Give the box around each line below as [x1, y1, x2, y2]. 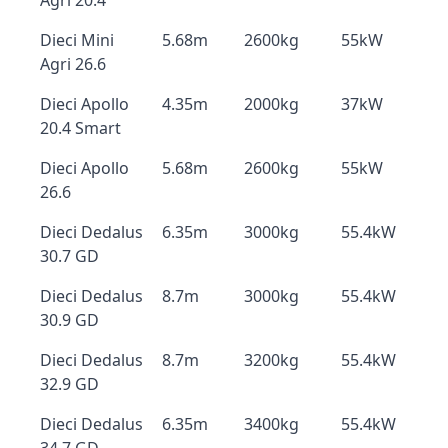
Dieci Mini [40, 29, 114, 51]
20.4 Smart [40, 117, 121, 139]
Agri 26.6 [40, 53, 106, 75]
